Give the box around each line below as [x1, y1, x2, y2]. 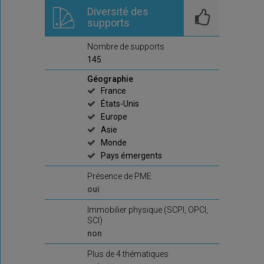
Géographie [87, 74, 133, 84]
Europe [101, 112, 127, 121]
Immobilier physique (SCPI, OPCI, [87, 205, 208, 214]
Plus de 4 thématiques [87, 249, 169, 259]
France [101, 86, 126, 95]
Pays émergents [101, 151, 162, 160]
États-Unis [101, 99, 139, 108]
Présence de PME [87, 171, 151, 181]
